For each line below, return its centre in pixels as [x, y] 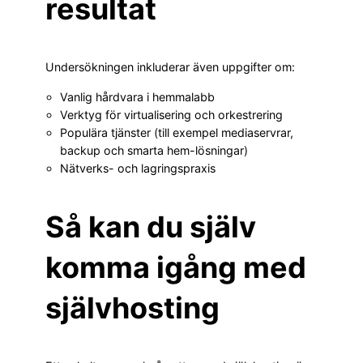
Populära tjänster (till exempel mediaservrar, [177, 132]
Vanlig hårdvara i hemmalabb [137, 96]
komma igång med [176, 267]
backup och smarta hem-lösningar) [154, 150]
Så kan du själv [151, 226]
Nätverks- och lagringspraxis [138, 168]
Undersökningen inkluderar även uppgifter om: [170, 67]
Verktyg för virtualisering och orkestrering [171, 114]
